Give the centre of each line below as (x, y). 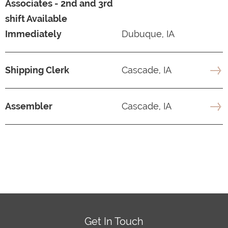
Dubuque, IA (147, 34)
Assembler (29, 106)
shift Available (36, 18)
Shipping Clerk (37, 70)
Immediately (33, 34)
